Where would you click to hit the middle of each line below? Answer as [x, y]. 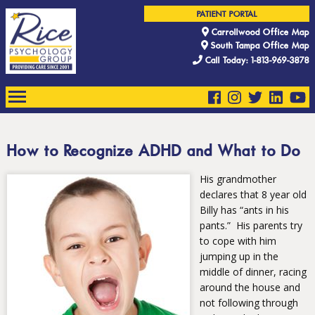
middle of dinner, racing [253, 272]
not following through [249, 303]
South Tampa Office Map [259, 46]
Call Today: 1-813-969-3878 [256, 61]
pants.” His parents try [251, 226]
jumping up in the [239, 257]
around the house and [250, 288]
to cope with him [238, 241]
